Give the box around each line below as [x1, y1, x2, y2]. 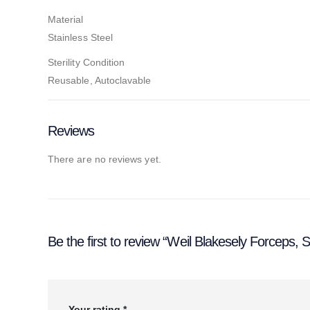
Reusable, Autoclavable [48, 74, 152, 86]
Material [48, 13, 84, 25]
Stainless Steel [48, 31, 113, 43]
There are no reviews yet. [48, 153, 161, 165]
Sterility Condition [48, 56, 125, 68]
